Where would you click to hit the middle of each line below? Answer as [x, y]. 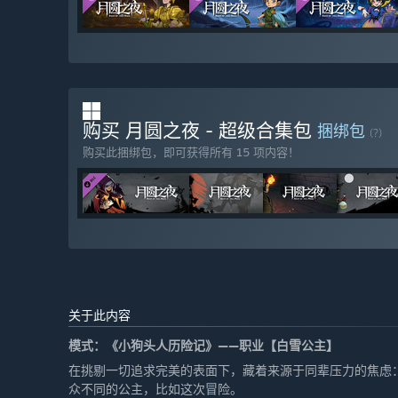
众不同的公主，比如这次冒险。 [155, 388]
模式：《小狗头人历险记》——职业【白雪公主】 [203, 345]
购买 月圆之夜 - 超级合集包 [200, 129]
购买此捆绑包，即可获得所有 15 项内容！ [191, 151]
